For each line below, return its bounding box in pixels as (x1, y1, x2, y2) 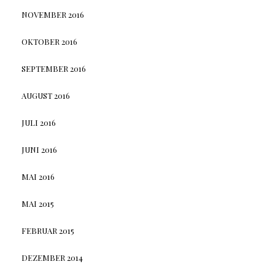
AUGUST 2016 (21, 90, 70, 101)
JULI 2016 (21, 117, 56, 128)
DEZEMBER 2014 (21, 252, 83, 263)
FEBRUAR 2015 (21, 225, 74, 236)
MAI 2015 (21, 198, 54, 209)
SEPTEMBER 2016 (21, 63, 86, 74)
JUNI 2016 (21, 144, 57, 155)
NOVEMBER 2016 (21, 9, 84, 20)
